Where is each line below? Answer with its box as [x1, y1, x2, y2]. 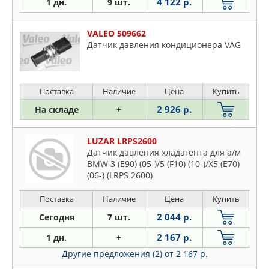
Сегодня [38, 211, 74, 223]
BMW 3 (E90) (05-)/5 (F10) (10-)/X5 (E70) [87, 158, 240, 169]
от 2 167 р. [164, 248, 208, 259]
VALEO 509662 [87, 28, 146, 39]
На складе [34, 104, 79, 115]
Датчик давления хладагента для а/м [87, 147, 241, 158]
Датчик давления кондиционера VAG [87, 39, 241, 50]
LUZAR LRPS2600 [87, 135, 157, 147]
